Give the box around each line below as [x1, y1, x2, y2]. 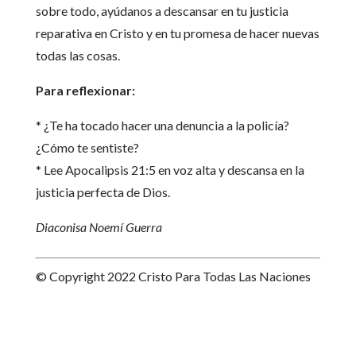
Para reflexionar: [35, 83, 135, 99]
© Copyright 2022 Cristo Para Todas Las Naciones [35, 269, 311, 284]
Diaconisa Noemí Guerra [35, 219, 162, 235]
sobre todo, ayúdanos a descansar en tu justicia [35, 3, 288, 19]
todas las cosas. [35, 48, 120, 64]
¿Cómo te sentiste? [35, 140, 139, 156]
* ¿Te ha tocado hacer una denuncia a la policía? [35, 118, 289, 133]
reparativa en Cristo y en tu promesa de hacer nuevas [35, 25, 319, 41]
